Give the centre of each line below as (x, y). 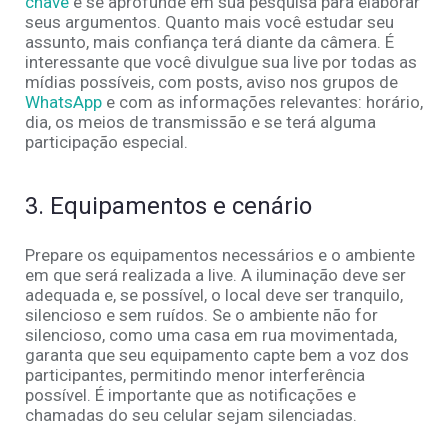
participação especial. (106, 142)
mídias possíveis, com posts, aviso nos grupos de (211, 82)
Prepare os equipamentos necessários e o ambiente (220, 255)
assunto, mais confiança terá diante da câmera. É (209, 42)
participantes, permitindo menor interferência (195, 375)
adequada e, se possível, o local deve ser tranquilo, (214, 295)
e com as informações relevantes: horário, (262, 102)
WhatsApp (63, 102)
